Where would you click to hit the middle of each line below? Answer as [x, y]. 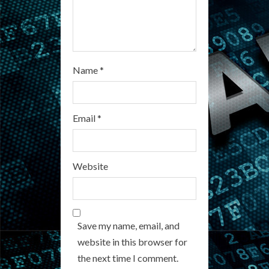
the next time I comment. [128, 258]
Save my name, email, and [128, 225]
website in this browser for [132, 242]
